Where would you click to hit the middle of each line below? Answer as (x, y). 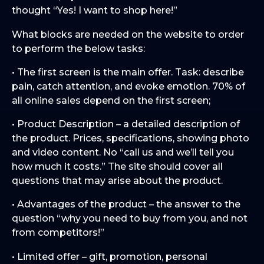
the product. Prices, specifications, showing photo (131, 138)
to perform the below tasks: (78, 48)
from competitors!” (58, 233)
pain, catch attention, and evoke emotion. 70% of (128, 86)
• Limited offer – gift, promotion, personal (110, 256)
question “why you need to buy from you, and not (130, 219)
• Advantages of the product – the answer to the (126, 204)
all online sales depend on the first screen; (111, 100)
